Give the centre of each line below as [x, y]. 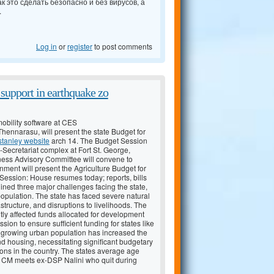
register [80, 46]
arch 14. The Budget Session [98, 141]
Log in [46, 46]
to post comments [122, 46]
